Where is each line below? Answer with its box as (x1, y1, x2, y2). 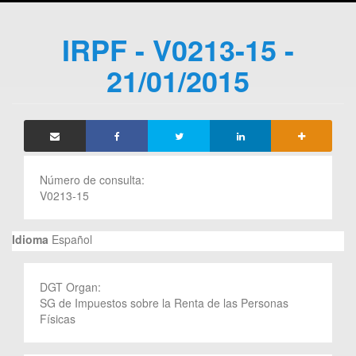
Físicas (40, 310, 75, 327)
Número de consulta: (40, 171, 148, 188)
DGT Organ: (40, 278, 104, 295)
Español (48, 230, 92, 247)
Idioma (12, 230, 48, 247)
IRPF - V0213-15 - (62, 28, 294, 70)
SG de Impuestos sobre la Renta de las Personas (40, 294, 288, 311)
